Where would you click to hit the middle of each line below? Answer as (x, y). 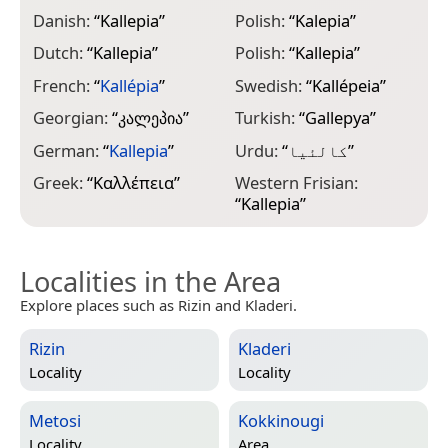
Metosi (55, 421)
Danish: (63, 20)
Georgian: (72, 118)
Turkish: (266, 118)
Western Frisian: (296, 183)
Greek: (60, 183)
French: (63, 85)
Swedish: (270, 85)
